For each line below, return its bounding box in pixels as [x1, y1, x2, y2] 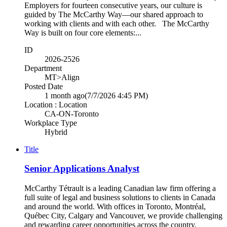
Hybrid [45, 127, 67, 136]
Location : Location [24, 100, 87, 109]
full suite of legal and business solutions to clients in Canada [24, 193, 215, 202]
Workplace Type [24, 118, 77, 127]
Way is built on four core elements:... [24, 28, 141, 37]
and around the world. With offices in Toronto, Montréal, [24, 202, 206, 211]
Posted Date [24, 82, 63, 91]
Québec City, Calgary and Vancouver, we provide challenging [24, 211, 222, 220]
